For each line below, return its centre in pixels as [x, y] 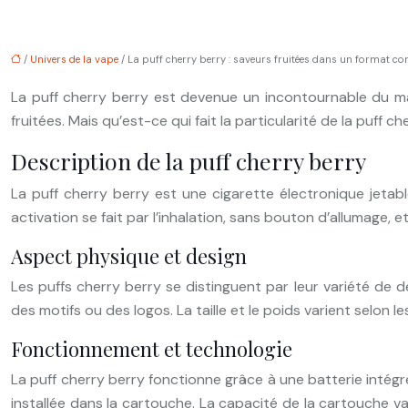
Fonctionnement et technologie [152, 348]
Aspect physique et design [129, 255]
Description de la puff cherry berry [189, 160]
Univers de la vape [74, 59]
